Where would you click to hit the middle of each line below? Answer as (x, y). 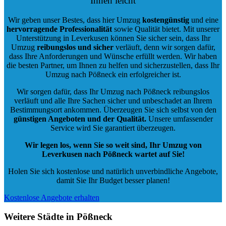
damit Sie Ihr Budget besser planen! (113, 180)
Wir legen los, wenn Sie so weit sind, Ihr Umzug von (113, 145)
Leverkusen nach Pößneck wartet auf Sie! (113, 154)
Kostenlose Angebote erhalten (52, 197)
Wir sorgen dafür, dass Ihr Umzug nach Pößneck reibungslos (113, 91)
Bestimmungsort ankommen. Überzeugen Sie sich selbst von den (113, 109)
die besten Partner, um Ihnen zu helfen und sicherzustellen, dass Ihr (113, 65)
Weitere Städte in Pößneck (58, 217)
